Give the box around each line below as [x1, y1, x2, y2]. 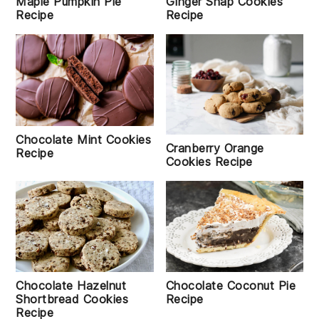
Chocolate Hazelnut [16, 278, 127, 293]
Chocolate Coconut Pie [165, 278, 296, 293]
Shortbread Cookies [16, 292, 129, 307]
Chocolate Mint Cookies [16, 132, 152, 147]
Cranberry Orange [165, 140, 264, 155]
